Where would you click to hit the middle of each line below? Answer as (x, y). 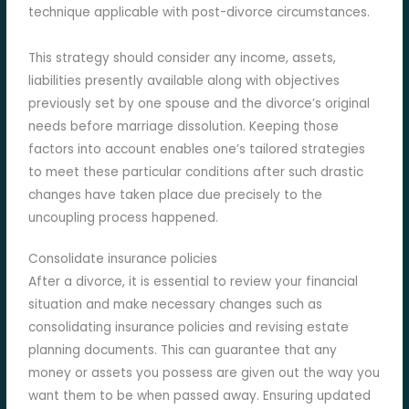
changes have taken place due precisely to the (176, 195)
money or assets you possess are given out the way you (204, 373)
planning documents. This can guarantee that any (183, 351)
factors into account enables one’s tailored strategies (197, 150)
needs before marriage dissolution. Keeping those (184, 127)
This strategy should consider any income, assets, (183, 58)
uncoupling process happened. (124, 218)
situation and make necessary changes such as (176, 305)
